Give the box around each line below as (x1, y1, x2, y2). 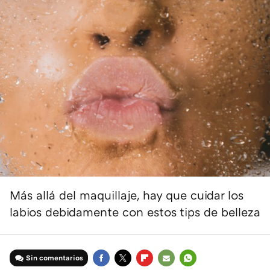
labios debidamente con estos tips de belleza (10, 204, 260, 219)
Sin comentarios (26, 253, 84, 263)
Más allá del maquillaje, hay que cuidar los (10, 187, 243, 202)
